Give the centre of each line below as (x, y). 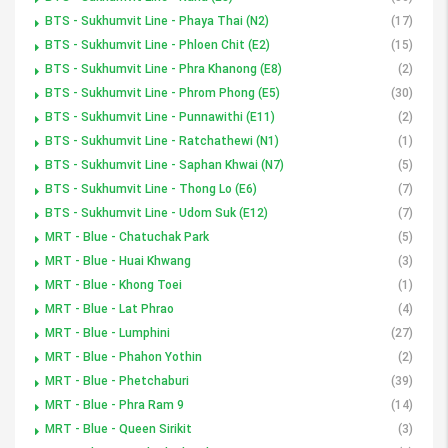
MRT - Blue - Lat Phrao (109, 308)
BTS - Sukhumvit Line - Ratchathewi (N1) (162, 140)
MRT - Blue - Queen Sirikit (118, 428)
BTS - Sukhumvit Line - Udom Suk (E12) (156, 212)
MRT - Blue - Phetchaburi (117, 380)
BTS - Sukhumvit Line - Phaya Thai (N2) (157, 20)
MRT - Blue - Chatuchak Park (127, 236)
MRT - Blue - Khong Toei (113, 284)
